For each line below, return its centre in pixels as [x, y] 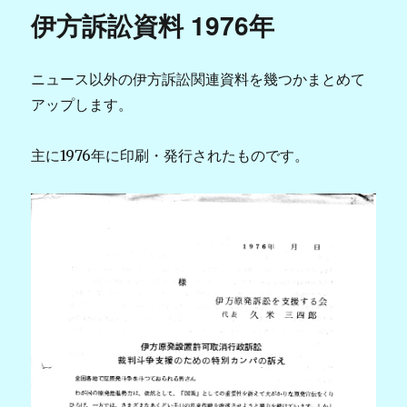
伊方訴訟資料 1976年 [153, 25]
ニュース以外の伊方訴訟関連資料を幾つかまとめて [199, 79]
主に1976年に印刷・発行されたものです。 [170, 155]
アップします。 [82, 104]
